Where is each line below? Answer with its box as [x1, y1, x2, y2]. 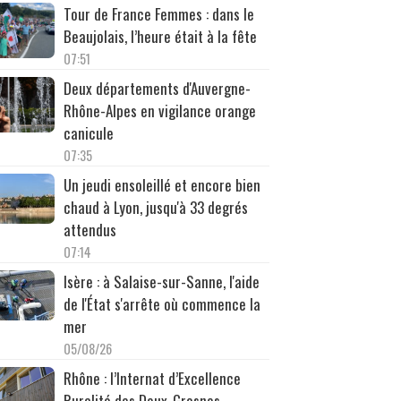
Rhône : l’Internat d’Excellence [63, 366, 241, 389]
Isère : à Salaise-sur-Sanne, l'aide [63, 269, 260, 293]
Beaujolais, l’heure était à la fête [63, 24, 257, 47]
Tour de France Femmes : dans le [63, 2, 254, 25]
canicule [63, 121, 114, 144]
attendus [63, 218, 116, 241]
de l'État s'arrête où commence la [63, 292, 260, 315]
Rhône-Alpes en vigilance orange [63, 98, 256, 122]
